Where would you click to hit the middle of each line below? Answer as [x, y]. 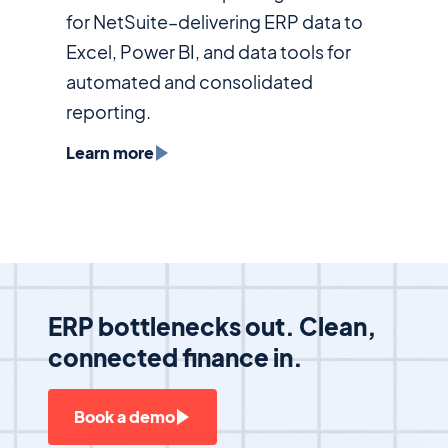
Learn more [109, 153]
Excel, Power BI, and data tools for [208, 52]
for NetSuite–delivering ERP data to [214, 22]
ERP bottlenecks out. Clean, [212, 326]
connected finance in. [175, 357]
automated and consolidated [189, 82]
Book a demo [124, 417]
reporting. [108, 112]
